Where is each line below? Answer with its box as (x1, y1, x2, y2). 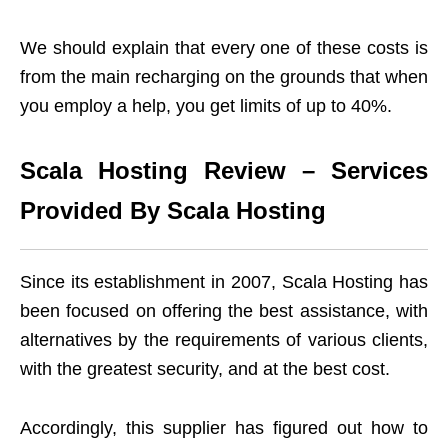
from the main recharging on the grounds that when (20, 67, 428, 88)
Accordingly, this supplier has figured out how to (20, 418, 428, 439)
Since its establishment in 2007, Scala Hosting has (20, 272, 428, 293)
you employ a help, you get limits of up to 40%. (20, 96, 392, 117)
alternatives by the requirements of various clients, (20, 330, 428, 351)
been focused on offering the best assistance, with (20, 301, 428, 322)
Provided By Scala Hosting (20, 197, 326, 225)
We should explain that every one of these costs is (20, 38, 428, 59)
